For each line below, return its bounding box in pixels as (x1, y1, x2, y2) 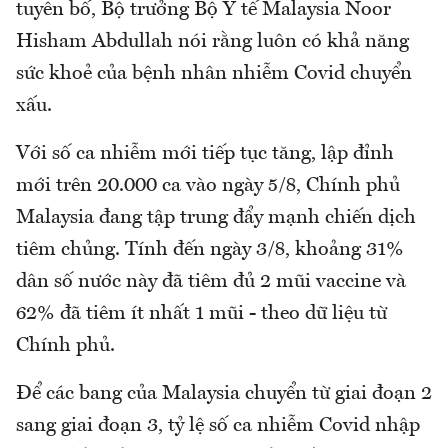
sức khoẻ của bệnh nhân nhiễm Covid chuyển (16, 64, 412, 85)
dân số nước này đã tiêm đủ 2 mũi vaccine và (16, 272, 406, 293)
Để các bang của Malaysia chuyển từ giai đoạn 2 (16, 384, 432, 405)
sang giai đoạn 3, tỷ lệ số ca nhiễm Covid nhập (16, 416, 420, 437)
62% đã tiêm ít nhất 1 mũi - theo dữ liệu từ (16, 304, 387, 325)
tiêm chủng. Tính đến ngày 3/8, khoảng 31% (16, 240, 404, 261)
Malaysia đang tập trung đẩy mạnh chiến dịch (16, 208, 416, 229)
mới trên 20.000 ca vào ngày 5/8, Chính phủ (16, 176, 400, 197)
